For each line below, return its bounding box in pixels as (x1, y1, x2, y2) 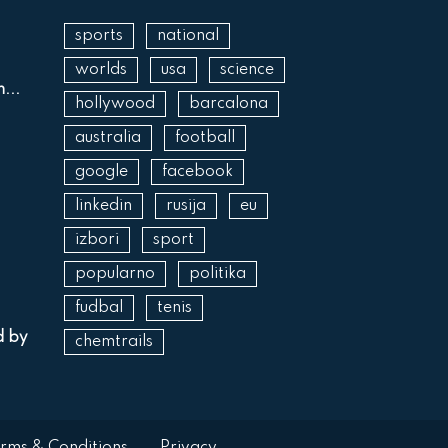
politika (188, 266, 246, 283)
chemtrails (74, 334, 153, 351)
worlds (74, 62, 127, 79)
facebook (161, 164, 233, 181)
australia (74, 130, 141, 147)
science (219, 62, 274, 79)
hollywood (74, 96, 155, 113)
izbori (74, 232, 119, 249)
